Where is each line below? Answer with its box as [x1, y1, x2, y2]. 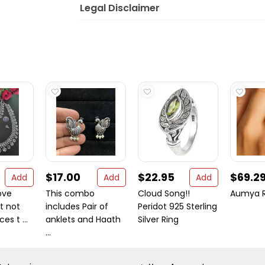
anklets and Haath [46, 214, 121, 225]
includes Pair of [46, 201, 108, 212]
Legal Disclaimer [79, 1, 160, 15]
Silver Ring [138, 214, 179, 225]
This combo [46, 188, 95, 199]
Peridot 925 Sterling [138, 201, 217, 212]
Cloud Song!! [138, 188, 190, 199]
